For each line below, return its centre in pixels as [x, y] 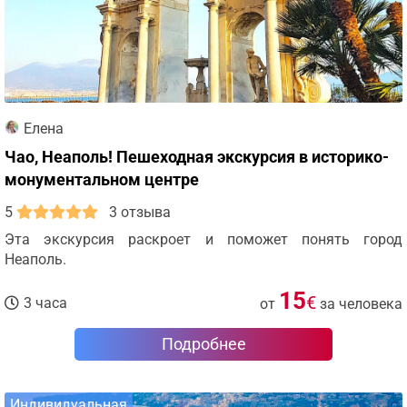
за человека [361, 304]
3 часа [45, 303]
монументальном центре [102, 179]
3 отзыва [140, 212]
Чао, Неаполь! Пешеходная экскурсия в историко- [197, 157]
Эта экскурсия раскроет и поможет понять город [203, 239]
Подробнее [203, 344]
